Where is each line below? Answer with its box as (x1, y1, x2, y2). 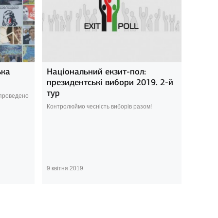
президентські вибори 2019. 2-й (46, 76, 173, 88)
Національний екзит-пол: (46, 66, 146, 77)
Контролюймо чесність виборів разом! (46, 103, 152, 110)
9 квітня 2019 (46, 164, 83, 172)
